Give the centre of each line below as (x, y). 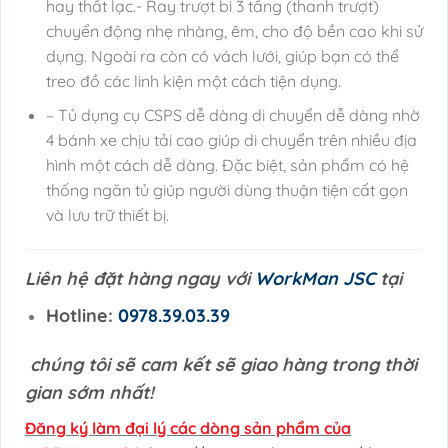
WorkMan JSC (315, 279)
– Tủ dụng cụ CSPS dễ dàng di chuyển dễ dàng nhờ (232, 115)
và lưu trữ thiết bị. (107, 215)
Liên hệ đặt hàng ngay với (140, 279)
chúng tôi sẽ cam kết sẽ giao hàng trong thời (221, 364)
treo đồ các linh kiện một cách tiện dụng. (193, 80)
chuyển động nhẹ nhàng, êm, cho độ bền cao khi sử (234, 30)
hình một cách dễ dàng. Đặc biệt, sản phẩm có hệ (227, 165)
